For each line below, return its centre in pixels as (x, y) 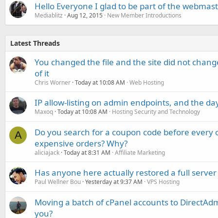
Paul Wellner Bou (58, 182)
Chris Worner (53, 82)
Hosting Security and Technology (156, 112)
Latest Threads (35, 43)
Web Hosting (147, 82)
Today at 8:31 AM (87, 153)
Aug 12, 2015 (85, 15)
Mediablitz (49, 15)
